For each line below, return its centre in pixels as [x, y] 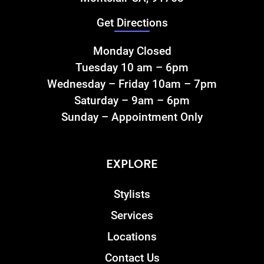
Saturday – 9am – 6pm [132, 101]
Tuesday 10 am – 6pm [132, 68]
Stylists [132, 194]
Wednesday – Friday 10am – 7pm [132, 84]
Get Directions [132, 23]
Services [132, 216]
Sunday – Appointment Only [132, 117]
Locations [132, 237]
